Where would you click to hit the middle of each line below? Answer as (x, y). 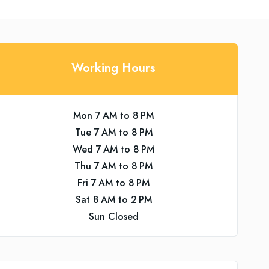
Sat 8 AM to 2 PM (113, 200)
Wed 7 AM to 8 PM (114, 149)
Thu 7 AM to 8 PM (114, 166)
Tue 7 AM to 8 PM (113, 132)
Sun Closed (113, 216)
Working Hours (114, 68)
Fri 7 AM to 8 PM (114, 183)
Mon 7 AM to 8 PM (114, 116)
